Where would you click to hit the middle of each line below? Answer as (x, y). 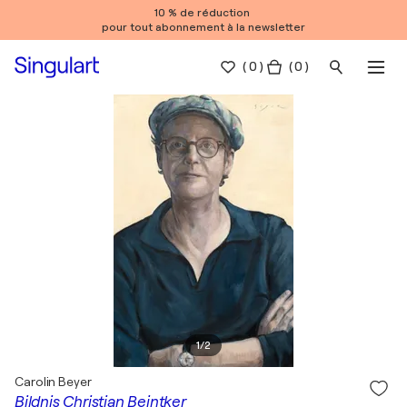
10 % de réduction (203, 13)
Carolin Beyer (53, 382)
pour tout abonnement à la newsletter (203, 27)
